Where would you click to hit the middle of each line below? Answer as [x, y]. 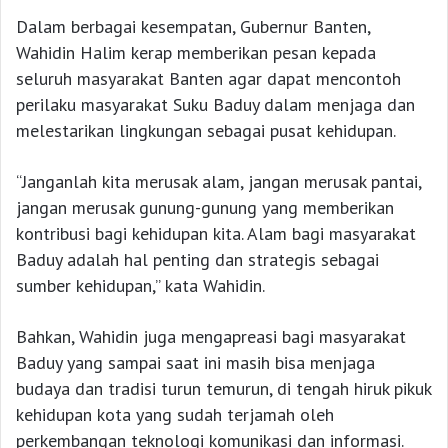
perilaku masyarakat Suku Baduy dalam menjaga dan [215, 105]
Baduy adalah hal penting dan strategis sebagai [197, 260]
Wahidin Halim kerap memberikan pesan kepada [196, 53]
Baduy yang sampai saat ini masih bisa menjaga [195, 363]
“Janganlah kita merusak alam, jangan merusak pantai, [218, 182]
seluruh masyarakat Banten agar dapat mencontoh [208, 79]
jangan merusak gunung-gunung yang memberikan [205, 208]
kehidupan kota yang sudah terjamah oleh [175, 415]
